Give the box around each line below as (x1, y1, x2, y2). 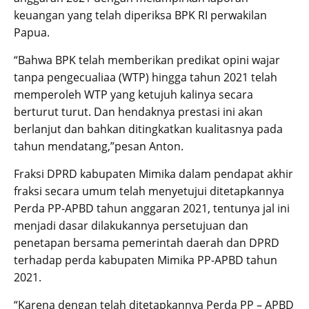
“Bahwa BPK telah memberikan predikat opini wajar (14, 52, 280, 68)
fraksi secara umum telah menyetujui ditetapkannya (14, 183, 284, 199)
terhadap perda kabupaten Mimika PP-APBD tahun (14, 252, 277, 268)
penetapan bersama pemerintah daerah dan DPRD (14, 235, 279, 251)
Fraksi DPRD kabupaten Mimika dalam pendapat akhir (14, 166, 293, 182)
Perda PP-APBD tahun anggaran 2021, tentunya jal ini (14, 201, 290, 217)
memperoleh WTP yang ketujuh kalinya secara (14, 87, 253, 103)
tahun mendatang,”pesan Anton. (14, 139, 183, 154)
